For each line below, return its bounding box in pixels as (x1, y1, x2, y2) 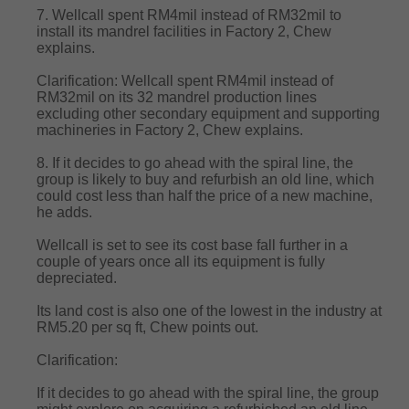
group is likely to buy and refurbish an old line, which (37, 172, 374, 187)
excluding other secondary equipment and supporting (37, 106, 380, 121)
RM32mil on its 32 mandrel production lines (37, 89, 317, 105)
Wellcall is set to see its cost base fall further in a (37, 237, 348, 253)
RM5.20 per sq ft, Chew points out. (37, 320, 258, 335)
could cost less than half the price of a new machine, (37, 188, 372, 204)
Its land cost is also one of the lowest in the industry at (37, 303, 382, 319)
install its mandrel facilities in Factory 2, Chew (37, 24, 331, 39)
